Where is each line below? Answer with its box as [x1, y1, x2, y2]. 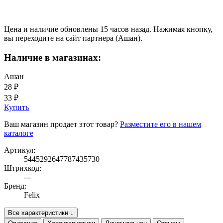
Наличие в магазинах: [4, 52, 101, 63]
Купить [4, 103, 29, 112]
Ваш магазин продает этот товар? [4, 120, 120, 129]
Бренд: [4, 182, 26, 191]
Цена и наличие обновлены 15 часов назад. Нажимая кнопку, [4, 24, 213, 33]
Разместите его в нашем [120, 120, 201, 129]
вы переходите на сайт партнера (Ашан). [4, 33, 142, 42]
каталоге [4, 129, 33, 138]
